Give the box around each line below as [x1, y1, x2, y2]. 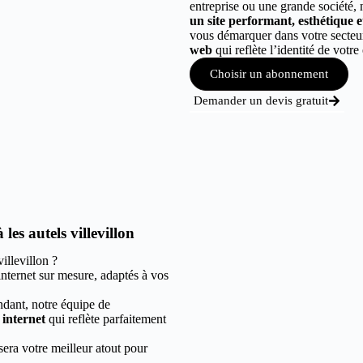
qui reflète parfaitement [48, 312, 166, 326]
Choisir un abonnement [210, 67, 328, 80]
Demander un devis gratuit [194, 94, 328, 107]
